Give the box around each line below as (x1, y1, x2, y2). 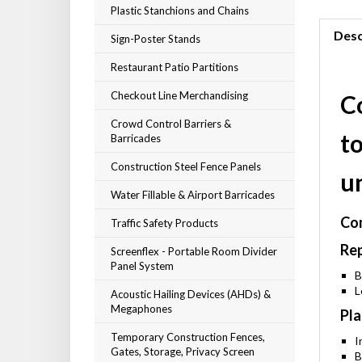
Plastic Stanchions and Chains (111, 4, 249, 17)
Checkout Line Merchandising (111, 89, 248, 102)
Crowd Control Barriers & (111, 117, 231, 130)
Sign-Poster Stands (111, 32, 200, 45)
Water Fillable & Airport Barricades (111, 188, 275, 201)
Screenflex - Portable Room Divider (111, 245, 277, 258)
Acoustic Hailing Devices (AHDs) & (111, 288, 271, 301)
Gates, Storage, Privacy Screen (111, 345, 255, 358)
